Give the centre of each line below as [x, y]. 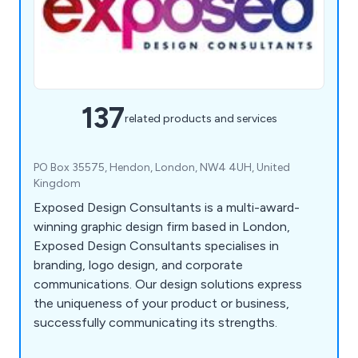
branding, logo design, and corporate [138, 265]
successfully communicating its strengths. [155, 323]
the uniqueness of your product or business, [161, 304]
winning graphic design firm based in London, [162, 227]
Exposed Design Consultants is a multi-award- [167, 208]
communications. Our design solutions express [168, 284]
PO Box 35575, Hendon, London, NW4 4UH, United [162, 168]
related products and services [201, 118]
